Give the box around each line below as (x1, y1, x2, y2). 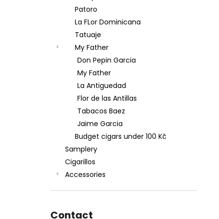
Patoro (75, 4, 97, 14)
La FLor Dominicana (75, 17, 141, 27)
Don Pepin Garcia (77, 55, 136, 65)
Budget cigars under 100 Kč (75, 131, 166, 141)
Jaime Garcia (77, 119, 123, 129)
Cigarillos (65, 157, 95, 167)
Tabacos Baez (77, 106, 125, 116)
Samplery (65, 144, 97, 154)
